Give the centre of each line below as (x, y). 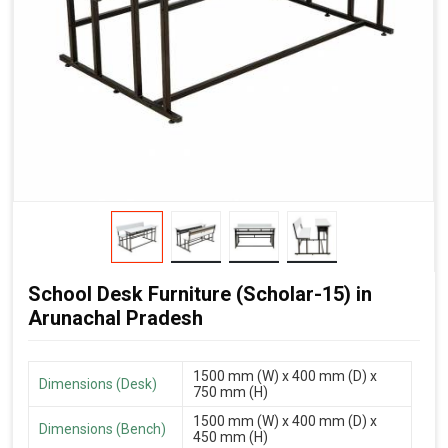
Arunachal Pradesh (115, 317)
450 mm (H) (230, 436)
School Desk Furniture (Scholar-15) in (200, 293)
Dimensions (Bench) (102, 428)
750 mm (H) (230, 391)
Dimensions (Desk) (98, 383)
